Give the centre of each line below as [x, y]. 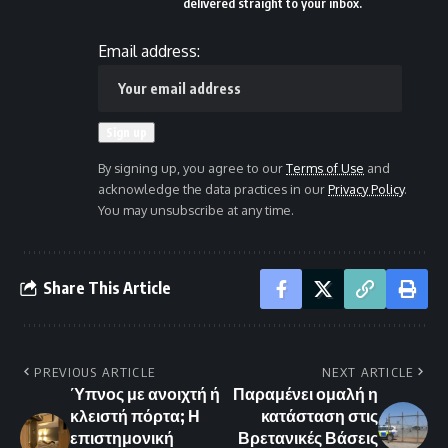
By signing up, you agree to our [192, 167]
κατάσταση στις [319, 415]
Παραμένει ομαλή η [305, 393]
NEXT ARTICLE [368, 371]
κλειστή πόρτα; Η [135, 415]
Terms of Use [325, 167]
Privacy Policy [366, 188]
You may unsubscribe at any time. [196, 209]
